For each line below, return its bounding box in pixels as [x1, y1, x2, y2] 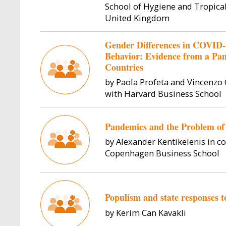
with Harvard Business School [104, 88, 221, 100]
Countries [104, 60, 143, 74]
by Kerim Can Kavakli [104, 206, 186, 218]
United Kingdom [104, 12, 169, 24]
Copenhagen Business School [104, 147, 219, 159]
